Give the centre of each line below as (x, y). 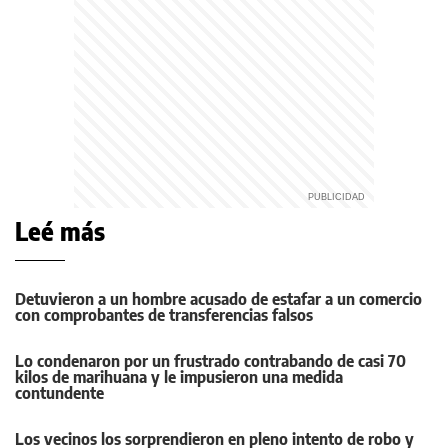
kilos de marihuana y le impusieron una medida (179, 377)
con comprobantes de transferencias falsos (164, 315)
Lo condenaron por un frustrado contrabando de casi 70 (210, 361)
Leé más (60, 231)
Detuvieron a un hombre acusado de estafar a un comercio (218, 299)
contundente (59, 393)
